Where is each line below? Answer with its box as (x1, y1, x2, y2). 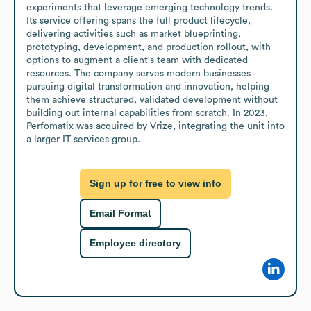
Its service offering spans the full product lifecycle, (26, 15, 251, 26)
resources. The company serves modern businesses (26, 68, 251, 78)
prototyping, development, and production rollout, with (26, 42, 271, 52)
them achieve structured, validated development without (26, 94, 278, 105)
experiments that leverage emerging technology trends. (26, 2, 273, 12)
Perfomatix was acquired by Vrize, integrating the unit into (26, 121, 285, 131)
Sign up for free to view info (90, 178, 221, 190)
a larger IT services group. (26, 134, 140, 144)
